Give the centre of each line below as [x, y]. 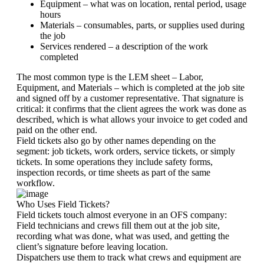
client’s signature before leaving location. [92, 246]
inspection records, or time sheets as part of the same [113, 172]
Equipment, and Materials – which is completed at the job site [131, 87]
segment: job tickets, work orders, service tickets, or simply [126, 151]
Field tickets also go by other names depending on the [116, 140]
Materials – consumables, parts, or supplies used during [142, 25]
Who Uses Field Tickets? [63, 204]
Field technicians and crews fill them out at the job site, [118, 225]
